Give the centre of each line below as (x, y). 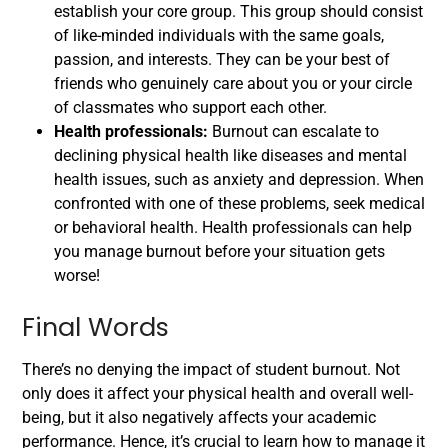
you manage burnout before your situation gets (219, 252)
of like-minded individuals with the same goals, (219, 36)
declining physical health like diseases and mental (230, 156)
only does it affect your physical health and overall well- (217, 394)
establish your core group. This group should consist (238, 12)
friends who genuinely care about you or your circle (233, 84)
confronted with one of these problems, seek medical (239, 204)
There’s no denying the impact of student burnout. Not (211, 370)
